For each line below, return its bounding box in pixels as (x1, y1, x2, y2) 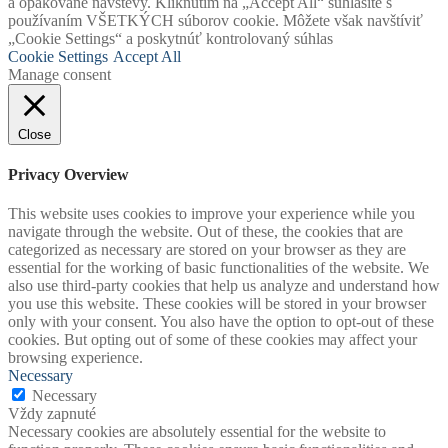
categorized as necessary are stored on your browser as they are (8, 241, 406, 259)
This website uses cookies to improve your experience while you (8, 205, 415, 223)
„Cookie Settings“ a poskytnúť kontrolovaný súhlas (8, 29, 333, 47)
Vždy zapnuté (8, 405, 96, 423)
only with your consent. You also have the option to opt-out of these (8, 313, 434, 331)
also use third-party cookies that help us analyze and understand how (8, 277, 440, 295)
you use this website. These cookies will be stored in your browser (8, 295, 426, 313)
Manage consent (8, 65, 111, 83)
